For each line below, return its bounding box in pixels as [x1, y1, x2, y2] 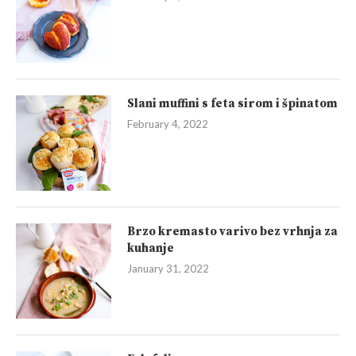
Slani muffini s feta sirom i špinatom [127, 96, 338, 112]
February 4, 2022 [127, 118, 208, 131]
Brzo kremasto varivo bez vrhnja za [127, 224, 338, 240]
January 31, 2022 [127, 262, 209, 276]
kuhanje [127, 241, 174, 257]
